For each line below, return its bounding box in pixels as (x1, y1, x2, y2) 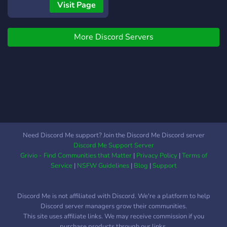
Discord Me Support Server (73, 141, 154, 150)
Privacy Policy (136, 151, 177, 160)
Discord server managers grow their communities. (40, 202, 187, 211)
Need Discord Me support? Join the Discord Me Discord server (22, 131, 205, 140)
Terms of (181, 151, 207, 160)
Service (50, 161, 72, 170)
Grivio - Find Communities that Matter (20, 151, 132, 160)
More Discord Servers (73, 31, 154, 43)
